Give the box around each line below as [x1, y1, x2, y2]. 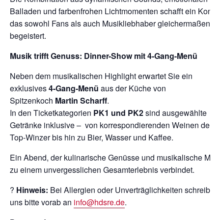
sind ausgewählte [143, 107, 207, 119]
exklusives [10, 82, 49, 94]
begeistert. [10, 30, 46, 42]
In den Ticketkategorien [10, 107, 93, 119]
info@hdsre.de [74, 196, 125, 208]
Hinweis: [16, 184, 48, 196]
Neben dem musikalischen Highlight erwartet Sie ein [10, 70, 192, 82]
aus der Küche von [99, 82, 166, 94]
